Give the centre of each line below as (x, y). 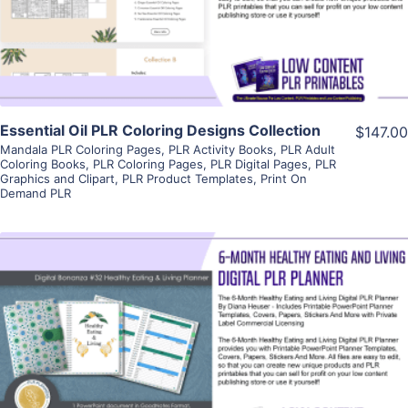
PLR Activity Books (221, 149)
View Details (204, 318)
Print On (284, 178)
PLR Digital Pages (259, 163)
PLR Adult (308, 149)
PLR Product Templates (188, 178)
